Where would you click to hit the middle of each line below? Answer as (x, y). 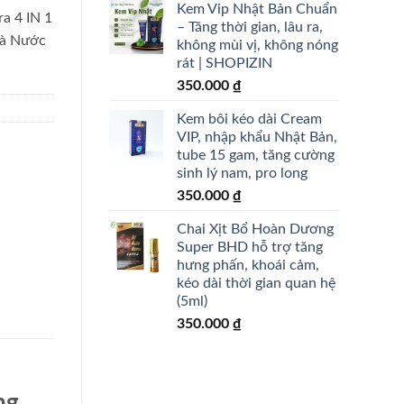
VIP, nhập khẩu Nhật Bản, (257, 137)
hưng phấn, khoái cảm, (248, 265)
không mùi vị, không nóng (257, 45)
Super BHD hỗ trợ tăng (250, 247)
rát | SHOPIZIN (225, 63)
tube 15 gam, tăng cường (256, 155)
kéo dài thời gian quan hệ (256, 283)
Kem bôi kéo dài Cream (249, 119)
